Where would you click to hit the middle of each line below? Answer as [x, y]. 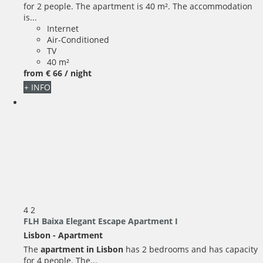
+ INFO [37, 87]
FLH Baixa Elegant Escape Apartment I [101, 221]
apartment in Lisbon [82, 249]
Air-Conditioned [78, 39]
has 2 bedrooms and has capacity [190, 249]
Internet [63, 28]
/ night [78, 73]
